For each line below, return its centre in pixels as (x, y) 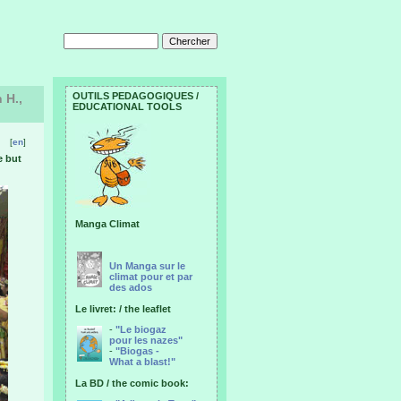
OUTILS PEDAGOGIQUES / (136, 96)
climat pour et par (151, 277)
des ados (131, 287)
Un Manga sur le (147, 266)
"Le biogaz (141, 329)
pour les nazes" (146, 340)
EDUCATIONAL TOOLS (127, 107)
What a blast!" (142, 362)
